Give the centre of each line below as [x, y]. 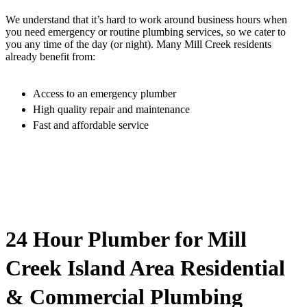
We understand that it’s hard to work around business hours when [146, 20]
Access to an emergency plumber [105, 94]
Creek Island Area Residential [145, 268]
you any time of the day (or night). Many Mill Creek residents [138, 45]
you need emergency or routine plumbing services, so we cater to [146, 32]
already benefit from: [50, 57]
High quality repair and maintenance [111, 110]
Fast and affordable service [91, 125]
